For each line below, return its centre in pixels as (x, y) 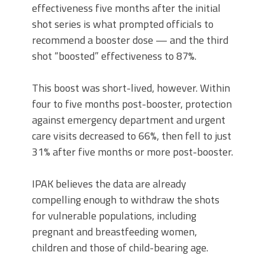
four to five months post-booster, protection (132, 104)
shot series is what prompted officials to (123, 24)
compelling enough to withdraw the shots (126, 200)
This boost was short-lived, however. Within (131, 88)
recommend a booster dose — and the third (130, 40)
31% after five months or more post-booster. (132, 152)
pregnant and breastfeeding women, (114, 232)
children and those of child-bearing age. (120, 248)
